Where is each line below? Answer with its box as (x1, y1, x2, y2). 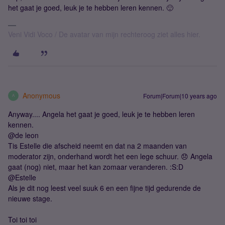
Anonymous (23, 90, 60, 100)
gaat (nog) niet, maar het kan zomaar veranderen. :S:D (8, 161, 183, 172)
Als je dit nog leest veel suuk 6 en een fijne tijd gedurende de (8, 182, 201, 193)
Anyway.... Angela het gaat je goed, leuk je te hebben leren (8, 108, 195, 119)
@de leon (8, 130, 39, 140)
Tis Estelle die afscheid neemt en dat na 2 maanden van (8, 140, 187, 151)
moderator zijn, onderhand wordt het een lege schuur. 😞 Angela (8, 151, 212, 161)
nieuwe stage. (8, 193, 52, 203)
